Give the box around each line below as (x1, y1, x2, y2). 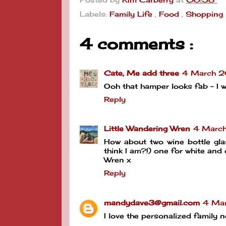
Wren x (104, 156, 131, 164)
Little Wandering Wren (104, 125, 190, 133)
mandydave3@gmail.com (104, 199, 200, 207)
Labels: (80, 10, 109, 18)
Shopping (186, 10, 223, 18)
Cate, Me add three (104, 69, 179, 77)
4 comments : (80, 35, 193, 53)
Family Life (109, 10, 155, 18)
